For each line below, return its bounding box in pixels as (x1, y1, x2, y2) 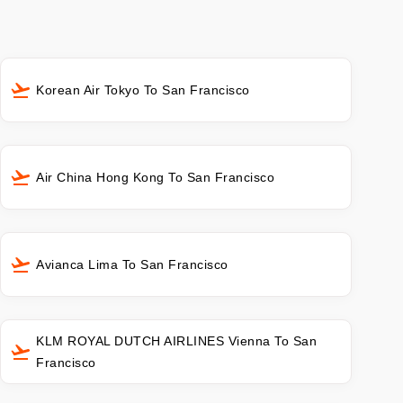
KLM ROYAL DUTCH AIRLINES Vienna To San (36, 334, 318, 349)
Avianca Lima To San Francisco (36, 257, 228, 273)
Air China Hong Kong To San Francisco (36, 170, 275, 185)
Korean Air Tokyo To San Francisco (36, 82, 250, 97)
